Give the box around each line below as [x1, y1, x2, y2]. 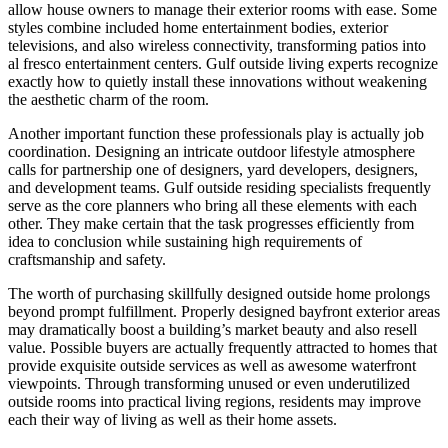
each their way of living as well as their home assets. [8, 410, 337, 428]
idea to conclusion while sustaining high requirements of [8, 232, 362, 250]
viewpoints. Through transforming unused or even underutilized [8, 374, 410, 392]
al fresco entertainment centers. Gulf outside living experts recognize [8, 54, 438, 72]
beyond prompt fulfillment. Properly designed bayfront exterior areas [8, 302, 440, 320]
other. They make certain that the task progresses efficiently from [8, 214, 414, 232]
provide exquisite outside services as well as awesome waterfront [8, 356, 416, 374]
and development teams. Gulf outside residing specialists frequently [8, 178, 431, 196]
